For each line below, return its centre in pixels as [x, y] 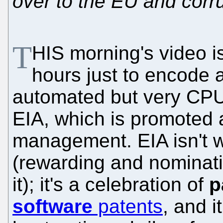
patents [128, 206]
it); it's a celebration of [111, 184]
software [53, 206]
